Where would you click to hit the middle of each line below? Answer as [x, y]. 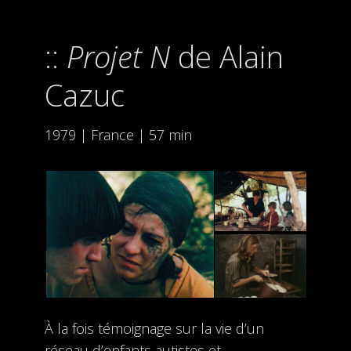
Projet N [118, 56]
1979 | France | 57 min [118, 135]
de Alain [226, 56]
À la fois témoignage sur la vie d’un [154, 328]
